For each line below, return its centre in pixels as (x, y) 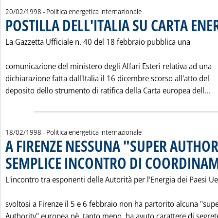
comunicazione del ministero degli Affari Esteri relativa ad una (109, 66)
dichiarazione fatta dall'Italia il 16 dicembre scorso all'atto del (107, 78)
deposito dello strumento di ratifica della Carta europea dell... (108, 91)
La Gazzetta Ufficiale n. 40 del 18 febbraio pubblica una (98, 42)
